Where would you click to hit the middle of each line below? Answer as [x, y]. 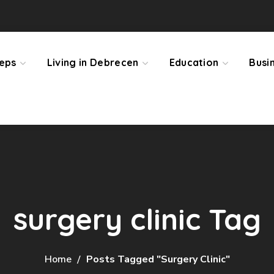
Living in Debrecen [93, 62]
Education [194, 62]
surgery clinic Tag [137, 219]
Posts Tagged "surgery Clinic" [158, 259]
